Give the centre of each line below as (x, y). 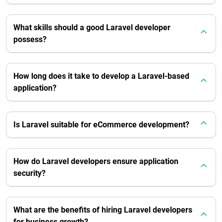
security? (29, 173)
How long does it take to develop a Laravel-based (101, 76)
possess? (30, 39)
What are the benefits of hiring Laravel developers (103, 210)
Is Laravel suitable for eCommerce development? (101, 125)
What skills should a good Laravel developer (92, 28)
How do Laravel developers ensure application (96, 161)
